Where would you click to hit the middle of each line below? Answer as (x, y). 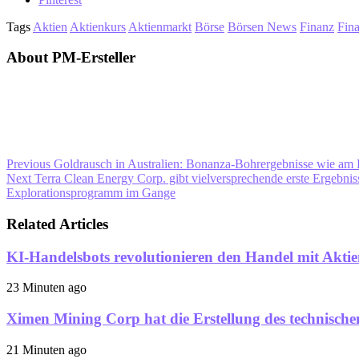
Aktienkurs (98, 26)
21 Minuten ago (46, 349)
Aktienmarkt (160, 26)
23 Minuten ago (46, 288)
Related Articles (57, 224)
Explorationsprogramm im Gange (91, 193)
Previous (28, 164)
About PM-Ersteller (71, 58)
